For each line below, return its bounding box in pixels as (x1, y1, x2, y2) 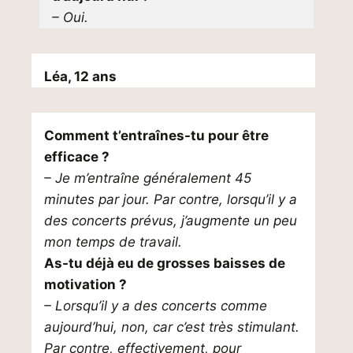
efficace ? (44, 149, 110, 165)
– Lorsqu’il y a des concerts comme (44, 298, 267, 314)
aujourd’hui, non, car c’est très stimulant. (44, 319, 299, 335)
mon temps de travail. (44, 234, 182, 250)
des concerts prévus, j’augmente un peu (44, 213, 297, 229)
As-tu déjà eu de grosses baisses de (44, 255, 285, 271)
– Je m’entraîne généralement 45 (44, 170, 251, 186)
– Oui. (52, 9, 88, 25)
